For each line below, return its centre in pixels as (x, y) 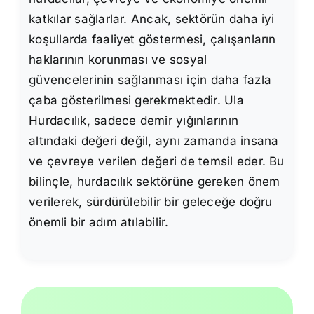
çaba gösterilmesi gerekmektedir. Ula (136, 100)
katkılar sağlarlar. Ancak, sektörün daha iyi (152, 19)
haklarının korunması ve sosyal (118, 59)
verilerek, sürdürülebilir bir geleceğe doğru (151, 202)
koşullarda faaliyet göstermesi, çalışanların (152, 39)
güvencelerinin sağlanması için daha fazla (150, 80)
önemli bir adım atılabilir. (99, 222)
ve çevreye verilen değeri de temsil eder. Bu (157, 161)
